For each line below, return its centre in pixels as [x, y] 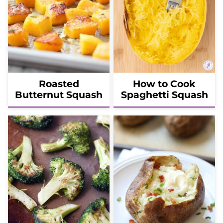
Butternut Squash [59, 95]
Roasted [59, 84]
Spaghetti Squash [164, 95]
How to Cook [164, 84]
